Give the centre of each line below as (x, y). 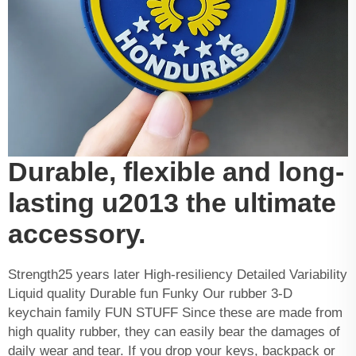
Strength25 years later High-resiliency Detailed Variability (178, 274)
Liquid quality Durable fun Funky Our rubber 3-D (150, 293)
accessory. (77, 233)
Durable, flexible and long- (176, 171)
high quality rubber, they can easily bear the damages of (174, 331)
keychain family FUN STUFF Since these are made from (175, 312)
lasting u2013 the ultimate (172, 202)
